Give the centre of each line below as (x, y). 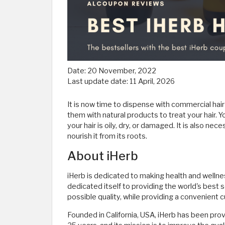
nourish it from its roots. (107, 136)
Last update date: (98, 81)
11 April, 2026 (152, 81)
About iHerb (103, 156)
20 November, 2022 (122, 71)
